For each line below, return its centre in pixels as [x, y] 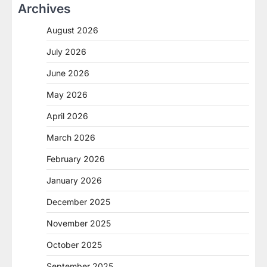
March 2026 [71, 137]
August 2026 [72, 30]
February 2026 [76, 159]
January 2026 [74, 180]
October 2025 [74, 244]
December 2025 [78, 201]
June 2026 [68, 73]
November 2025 [79, 223]
